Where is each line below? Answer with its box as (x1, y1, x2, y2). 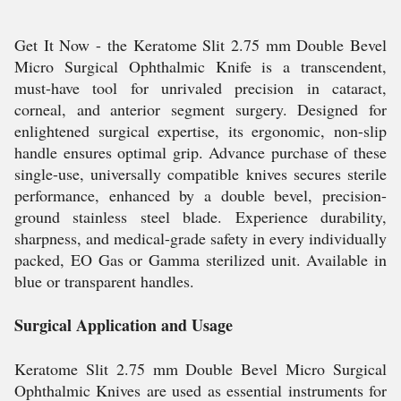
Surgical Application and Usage (14, 313, 233, 337)
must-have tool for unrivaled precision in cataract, (14, 77, 387, 98)
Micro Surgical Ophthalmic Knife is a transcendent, (14, 55, 387, 77)
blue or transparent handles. (14, 270, 194, 292)
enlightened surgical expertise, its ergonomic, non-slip (14, 120, 387, 141)
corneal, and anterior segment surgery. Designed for (14, 98, 387, 120)
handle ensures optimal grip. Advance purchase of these (14, 141, 387, 163)
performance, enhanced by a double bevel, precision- (14, 184, 387, 206)
